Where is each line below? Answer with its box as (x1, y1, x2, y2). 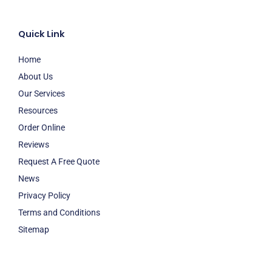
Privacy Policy (18, 191, 70, 201)
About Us (18, 72, 53, 82)
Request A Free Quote (18, 157, 100, 167)
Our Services (18, 89, 65, 99)
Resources (18, 106, 58, 116)
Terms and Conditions (18, 208, 100, 218)
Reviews (18, 140, 49, 150)
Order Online (18, 123, 65, 133)
